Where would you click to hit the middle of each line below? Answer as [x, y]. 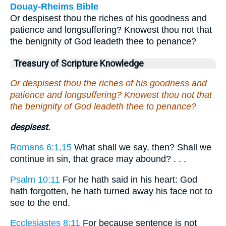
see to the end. [40, 203]
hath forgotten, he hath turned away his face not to [111, 191]
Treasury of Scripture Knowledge [79, 64]
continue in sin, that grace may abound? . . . [98, 159]
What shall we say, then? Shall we [142, 148]
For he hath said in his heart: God [129, 179]
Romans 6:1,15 [41, 148]
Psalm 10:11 [35, 179]
